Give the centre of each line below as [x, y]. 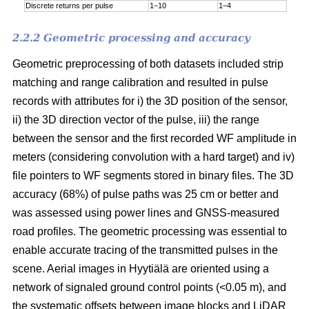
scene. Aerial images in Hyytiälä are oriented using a [141, 268]
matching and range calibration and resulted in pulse [140, 82]
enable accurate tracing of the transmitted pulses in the [145, 250]
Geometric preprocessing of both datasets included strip [148, 63]
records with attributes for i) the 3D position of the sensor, [150, 101]
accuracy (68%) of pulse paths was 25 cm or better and [146, 194]
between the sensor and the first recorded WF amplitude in [154, 138]
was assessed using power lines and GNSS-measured [146, 212]
